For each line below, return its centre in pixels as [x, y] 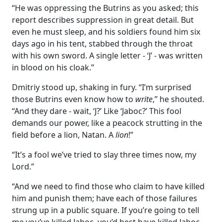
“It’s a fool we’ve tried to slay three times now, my [104, 154]
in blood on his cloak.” [53, 67]
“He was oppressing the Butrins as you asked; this [105, 8]
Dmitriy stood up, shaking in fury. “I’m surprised [102, 87]
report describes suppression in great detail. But [103, 20]
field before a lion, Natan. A [64, 135]
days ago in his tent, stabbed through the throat [102, 43]
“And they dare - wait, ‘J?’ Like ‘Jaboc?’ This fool [97, 111]
